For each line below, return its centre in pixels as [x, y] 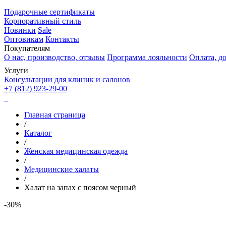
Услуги [17, 70]
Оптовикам [24, 39]
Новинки [20, 30]
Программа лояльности [147, 57]
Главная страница [55, 115]
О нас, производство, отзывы [54, 57]
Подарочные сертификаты [49, 12]
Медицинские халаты [62, 169]
